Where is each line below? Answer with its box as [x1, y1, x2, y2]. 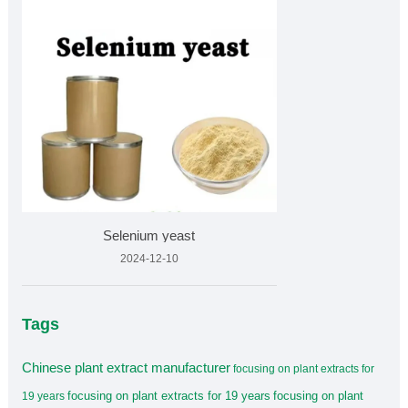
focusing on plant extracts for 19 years [66, 389, 270, 403]
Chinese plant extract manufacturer [21, 360, 230, 376]
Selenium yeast [103, 228, 196, 244]
